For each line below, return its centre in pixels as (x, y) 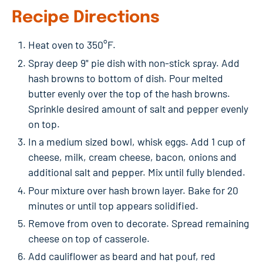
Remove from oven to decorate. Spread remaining (139, 223)
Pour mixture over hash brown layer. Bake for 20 (133, 190)
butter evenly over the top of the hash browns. (129, 93)
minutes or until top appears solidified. (113, 205)
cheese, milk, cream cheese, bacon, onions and (132, 157)
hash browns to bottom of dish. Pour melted (126, 78)
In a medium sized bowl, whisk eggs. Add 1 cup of (137, 142)
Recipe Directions (86, 18)
